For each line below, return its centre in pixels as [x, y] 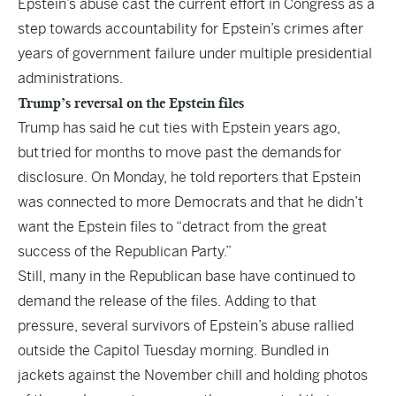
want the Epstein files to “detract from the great [172, 227]
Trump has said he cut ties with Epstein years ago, [179, 128]
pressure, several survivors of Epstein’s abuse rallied [186, 326]
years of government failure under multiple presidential [195, 53]
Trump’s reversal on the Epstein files [131, 103]
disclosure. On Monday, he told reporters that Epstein [189, 177]
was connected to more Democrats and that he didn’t [190, 202]
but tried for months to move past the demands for [179, 152]
